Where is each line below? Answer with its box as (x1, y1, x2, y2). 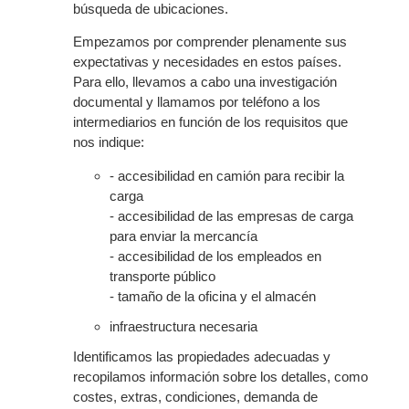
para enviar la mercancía (110, 227, 257, 244)
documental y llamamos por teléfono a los (73, 94, 320, 110)
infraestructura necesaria (110, 319, 257, 335)
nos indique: (73, 134, 144, 151)
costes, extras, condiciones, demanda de (73, 389, 318, 405)
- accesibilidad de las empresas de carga (110, 207, 353, 224)
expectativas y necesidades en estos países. (73, 54, 341, 70)
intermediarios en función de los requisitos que (73, 114, 348, 131)
